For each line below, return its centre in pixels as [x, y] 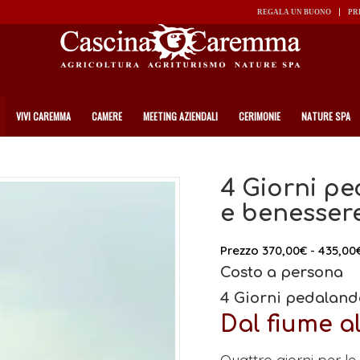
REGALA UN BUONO [294, 12]
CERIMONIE [260, 116]
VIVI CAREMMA [43, 116]
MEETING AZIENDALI [180, 116]
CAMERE [107, 116]
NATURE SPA [326, 116]
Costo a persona [282, 272]
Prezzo [241, 250]
